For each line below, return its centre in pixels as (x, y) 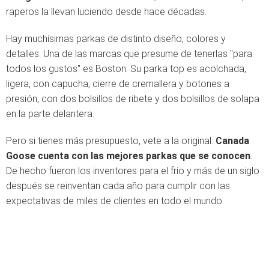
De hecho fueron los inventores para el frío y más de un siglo (133, 171)
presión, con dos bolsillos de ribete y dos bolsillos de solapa (133, 99)
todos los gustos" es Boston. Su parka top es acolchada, (126, 69)
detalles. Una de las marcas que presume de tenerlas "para (129, 54)
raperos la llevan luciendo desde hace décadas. (106, 12)
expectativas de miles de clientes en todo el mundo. (115, 201)
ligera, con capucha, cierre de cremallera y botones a (118, 84)
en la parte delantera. (50, 114)
